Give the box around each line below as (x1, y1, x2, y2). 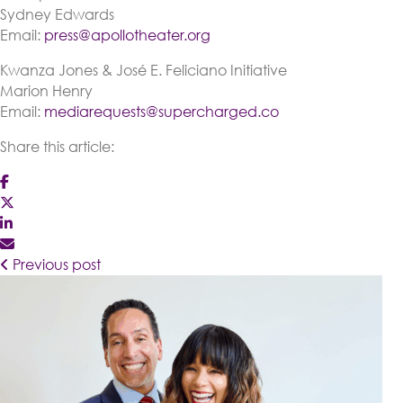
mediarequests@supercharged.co (44, 103, 279, 121)
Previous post (9, 255, 101, 273)
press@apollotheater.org (44, 26, 210, 44)
